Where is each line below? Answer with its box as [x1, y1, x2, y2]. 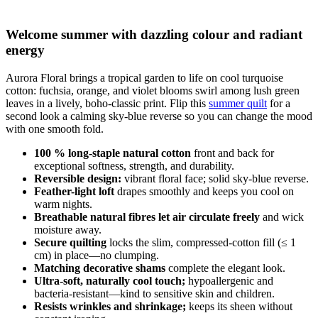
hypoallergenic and [188, 274, 273, 287]
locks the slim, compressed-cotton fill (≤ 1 [106, 236, 296, 248]
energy [6, 43, 45, 58]
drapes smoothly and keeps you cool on [114, 185, 294, 197]
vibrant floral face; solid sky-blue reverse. [121, 172, 309, 185]
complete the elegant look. [168, 261, 285, 274]
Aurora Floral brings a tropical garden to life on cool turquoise [6, 71, 283, 84]
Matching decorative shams [34, 261, 168, 274]
